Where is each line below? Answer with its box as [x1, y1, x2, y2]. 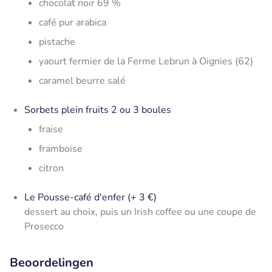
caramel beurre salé [39, 73, 126, 87]
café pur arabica [39, 15, 106, 29]
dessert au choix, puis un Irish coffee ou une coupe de [24, 205, 256, 219]
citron [39, 161, 64, 175]
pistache [39, 35, 75, 49]
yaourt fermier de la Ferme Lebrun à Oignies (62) [39, 54, 253, 68]
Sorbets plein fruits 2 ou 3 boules [24, 103, 174, 117]
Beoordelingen [10, 254, 93, 271]
